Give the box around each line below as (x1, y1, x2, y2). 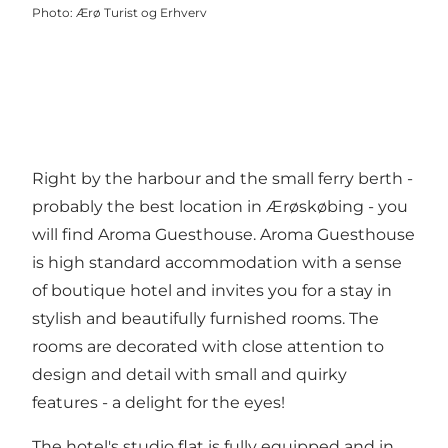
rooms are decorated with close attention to (32, 337, 384, 357)
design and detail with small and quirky (32, 365, 347, 385)
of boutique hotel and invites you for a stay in (32, 281, 392, 301)
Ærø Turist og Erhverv (76, 5, 207, 21)
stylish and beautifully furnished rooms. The (32, 309, 379, 329)
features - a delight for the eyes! (32, 393, 285, 413)
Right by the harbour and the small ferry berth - (32, 169, 413, 189)
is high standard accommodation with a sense (32, 253, 402, 273)
